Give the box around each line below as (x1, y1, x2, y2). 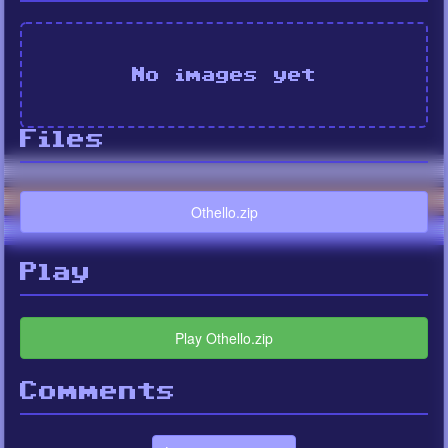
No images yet (132, 66, 316, 83)
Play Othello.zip (175, 327, 273, 348)
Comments (20, 379, 176, 402)
